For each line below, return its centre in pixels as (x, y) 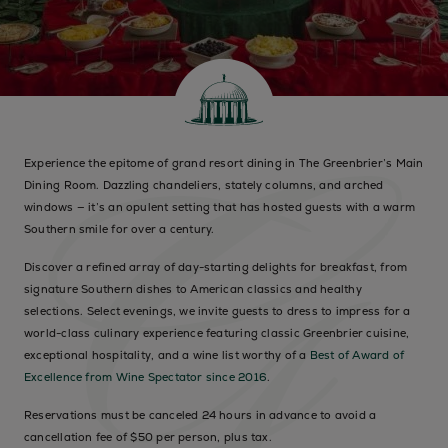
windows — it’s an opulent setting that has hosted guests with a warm (219, 207)
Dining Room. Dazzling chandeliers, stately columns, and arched (204, 185)
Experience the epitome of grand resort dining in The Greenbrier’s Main (224, 163)
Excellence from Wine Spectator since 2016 (146, 377)
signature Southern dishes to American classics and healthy (193, 289)
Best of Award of (357, 355)
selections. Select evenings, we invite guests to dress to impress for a (217, 311)
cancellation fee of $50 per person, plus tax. (148, 437)
